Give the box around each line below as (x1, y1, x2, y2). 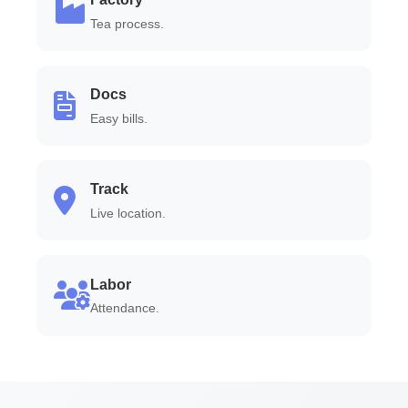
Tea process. (90, 16, 165, 31)
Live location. (90, 207, 167, 221)
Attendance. (90, 301, 160, 316)
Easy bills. (90, 112, 148, 127)
